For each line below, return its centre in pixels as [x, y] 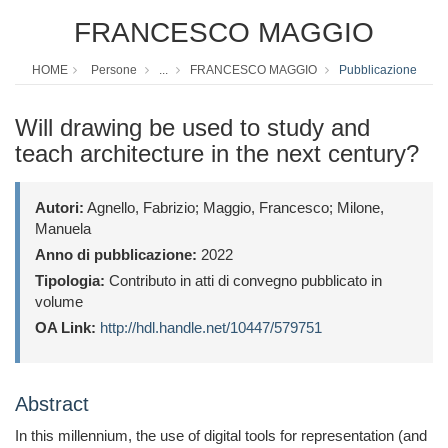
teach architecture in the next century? [217, 154]
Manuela [63, 229]
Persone [113, 70]
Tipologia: [70, 281]
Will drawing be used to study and [192, 128]
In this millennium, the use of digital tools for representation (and [221, 436]
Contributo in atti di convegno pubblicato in [243, 281]
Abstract [52, 404]
